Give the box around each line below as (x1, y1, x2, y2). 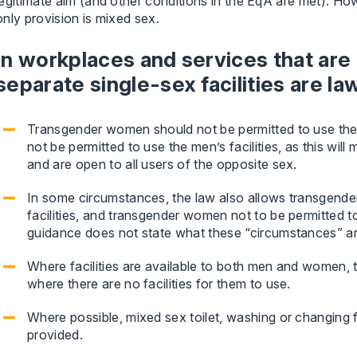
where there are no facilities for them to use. (27, 276, 291, 292)
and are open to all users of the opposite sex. (27, 156, 297, 172)
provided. (27, 327, 83, 343)
